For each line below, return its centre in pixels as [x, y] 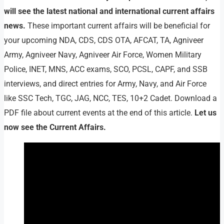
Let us [205, 113]
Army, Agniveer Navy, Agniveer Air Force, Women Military [103, 55]
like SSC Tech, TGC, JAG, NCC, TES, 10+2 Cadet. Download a [110, 98]
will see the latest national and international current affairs [109, 11]
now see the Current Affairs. [55, 127]
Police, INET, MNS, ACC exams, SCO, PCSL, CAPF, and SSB [106, 69]
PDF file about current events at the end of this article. [99, 113]
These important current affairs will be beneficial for [119, 26]
